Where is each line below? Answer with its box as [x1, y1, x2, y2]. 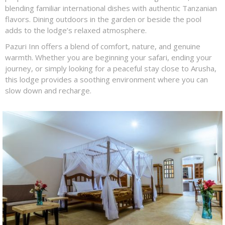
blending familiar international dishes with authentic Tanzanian [5, 3, 217, 13]
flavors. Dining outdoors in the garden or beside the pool [5, 14, 201, 24]
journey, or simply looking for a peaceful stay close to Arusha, [5, 63, 216, 73]
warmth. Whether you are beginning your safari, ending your [5, 52, 212, 62]
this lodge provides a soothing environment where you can [5, 74, 208, 84]
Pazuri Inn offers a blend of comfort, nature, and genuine [5, 41, 200, 51]
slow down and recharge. [5, 85, 91, 95]
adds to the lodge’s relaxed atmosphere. [5, 25, 147, 35]
